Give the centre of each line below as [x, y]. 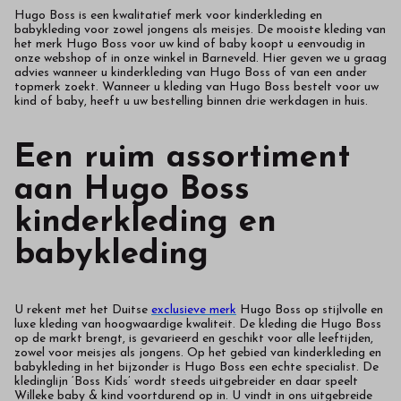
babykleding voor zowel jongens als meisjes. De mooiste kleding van [200, 30]
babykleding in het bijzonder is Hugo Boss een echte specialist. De [196, 368]
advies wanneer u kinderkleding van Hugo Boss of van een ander [191, 73]
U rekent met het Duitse [83, 311]
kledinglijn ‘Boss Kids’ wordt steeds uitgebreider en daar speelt [186, 382]
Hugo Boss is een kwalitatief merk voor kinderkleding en [168, 16]
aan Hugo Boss [132, 190]
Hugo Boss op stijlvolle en [310, 311]
